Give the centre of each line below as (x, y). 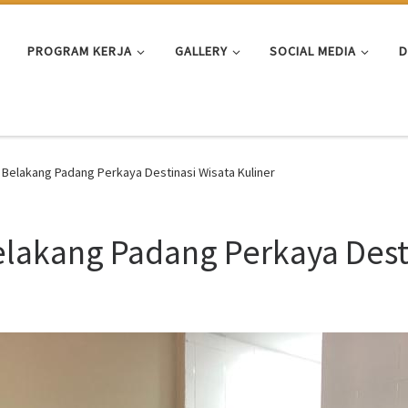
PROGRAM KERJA (80, 51)
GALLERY (201, 51)
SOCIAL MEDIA (313, 51)
